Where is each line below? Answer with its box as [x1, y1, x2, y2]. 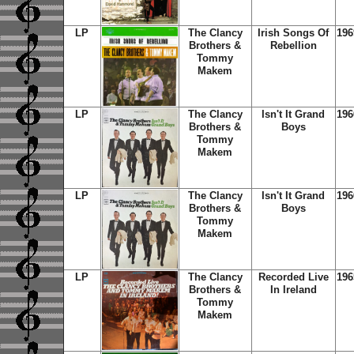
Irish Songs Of [258, 27, 329, 39]
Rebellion [269, 40, 317, 51]
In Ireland [269, 284, 317, 296]
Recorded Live [258, 271, 329, 283]
